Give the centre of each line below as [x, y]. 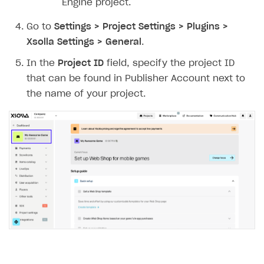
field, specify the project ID [169, 63]
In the [42, 63]
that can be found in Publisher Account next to [136, 78]
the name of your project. [86, 94]
